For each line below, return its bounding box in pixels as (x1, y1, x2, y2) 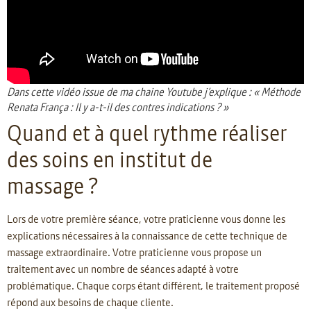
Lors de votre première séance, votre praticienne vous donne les (7, 211, 285, 226)
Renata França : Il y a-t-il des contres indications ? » (7, 99, 228, 114)
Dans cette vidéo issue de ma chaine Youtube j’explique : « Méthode (7, 84, 301, 99)
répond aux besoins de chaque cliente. (7, 294, 174, 309)
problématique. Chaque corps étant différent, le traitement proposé (7, 278, 300, 292)
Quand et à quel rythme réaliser (7, 119, 287, 146)
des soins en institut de (7, 145, 212, 173)
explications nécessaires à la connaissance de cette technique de (7, 228, 287, 242)
